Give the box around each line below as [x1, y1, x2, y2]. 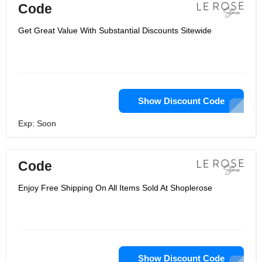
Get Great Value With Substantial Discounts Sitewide [18, 26, 212, 35]
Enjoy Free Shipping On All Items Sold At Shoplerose [18, 183, 212, 192]
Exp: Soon [18, 119, 56, 128]
